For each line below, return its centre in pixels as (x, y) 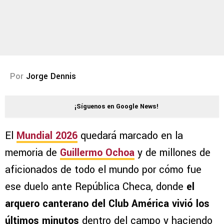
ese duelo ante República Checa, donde (96, 187)
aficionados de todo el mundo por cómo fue (103, 170)
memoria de (32, 153)
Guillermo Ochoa (97, 153)
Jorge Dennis (51, 76)
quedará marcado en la (130, 136)
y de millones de (172, 153)
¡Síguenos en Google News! (116, 107)
